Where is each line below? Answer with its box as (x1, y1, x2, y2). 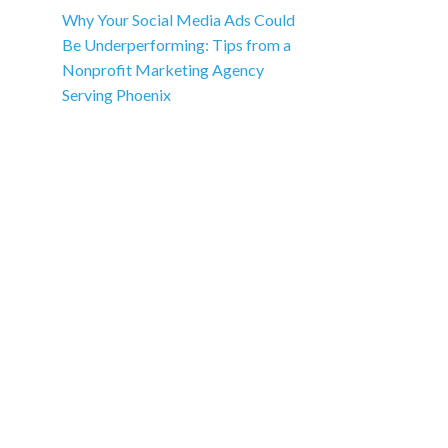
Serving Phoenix (62, 85, 172, 104)
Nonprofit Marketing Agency (62, 60, 265, 79)
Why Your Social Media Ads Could (62, 10, 296, 29)
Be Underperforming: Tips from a (62, 35, 292, 54)
